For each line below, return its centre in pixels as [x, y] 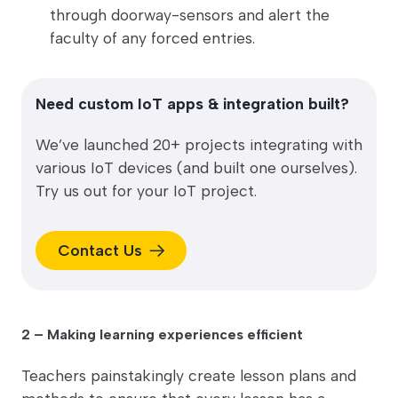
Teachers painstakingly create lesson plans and [189, 376]
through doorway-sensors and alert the [190, 15]
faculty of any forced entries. [152, 38]
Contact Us [99, 251]
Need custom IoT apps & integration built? [192, 104]
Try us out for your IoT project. [146, 191]
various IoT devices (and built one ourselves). [196, 168]
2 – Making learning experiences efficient [162, 335]
